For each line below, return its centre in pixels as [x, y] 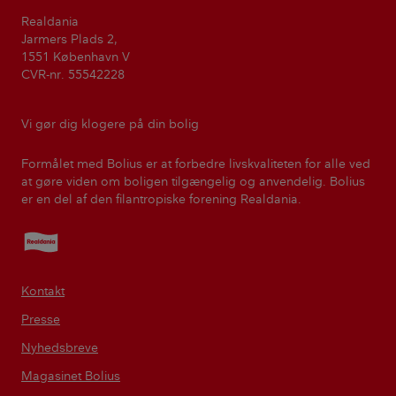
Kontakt [43, 291]
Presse [41, 319]
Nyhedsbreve [60, 347]
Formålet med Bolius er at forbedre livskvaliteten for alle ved [196, 164]
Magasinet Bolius [71, 376]
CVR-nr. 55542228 [73, 74]
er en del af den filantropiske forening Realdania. [161, 199]
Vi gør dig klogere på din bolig [110, 124]
